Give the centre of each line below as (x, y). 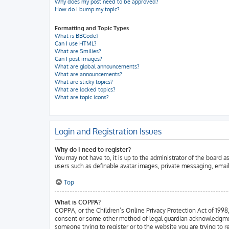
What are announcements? (88, 74)
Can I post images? (78, 59)
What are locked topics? (85, 89)
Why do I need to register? (93, 150)
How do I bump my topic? (87, 9)
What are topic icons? (82, 97)
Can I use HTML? (76, 43)
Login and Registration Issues (108, 131)
